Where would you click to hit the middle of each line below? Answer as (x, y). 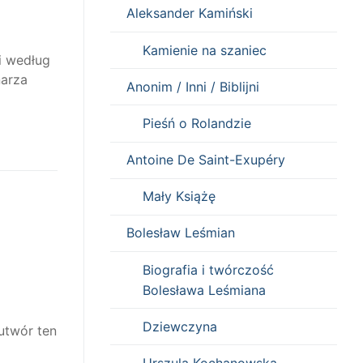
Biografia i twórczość (208, 269)
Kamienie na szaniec (205, 50)
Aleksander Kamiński (190, 13)
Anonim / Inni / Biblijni (193, 86)
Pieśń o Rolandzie (197, 123)
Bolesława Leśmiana (204, 290)
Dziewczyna (180, 326)
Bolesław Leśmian (181, 233)
